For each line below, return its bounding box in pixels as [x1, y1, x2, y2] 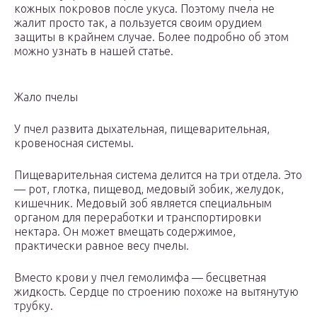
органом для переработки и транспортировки [14, 211, 261, 224]
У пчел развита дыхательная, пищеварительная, [14, 122, 270, 136]
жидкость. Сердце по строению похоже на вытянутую [14, 285, 299, 299]
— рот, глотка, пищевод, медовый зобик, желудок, [14, 183, 284, 196]
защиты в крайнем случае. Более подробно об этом [14, 30, 289, 44]
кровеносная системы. [14, 137, 134, 150]
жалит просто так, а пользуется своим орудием [14, 16, 262, 30]
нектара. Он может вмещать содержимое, [14, 225, 236, 238]
